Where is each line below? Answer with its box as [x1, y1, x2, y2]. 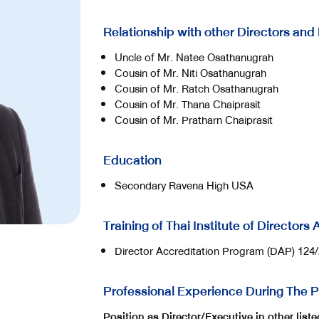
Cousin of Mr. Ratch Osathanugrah [115, 80, 278, 98]
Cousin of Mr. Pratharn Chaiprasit [115, 111, 273, 130]
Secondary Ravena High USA [115, 177, 253, 195]
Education [103, 149, 162, 172]
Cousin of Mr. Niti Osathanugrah [115, 64, 266, 83]
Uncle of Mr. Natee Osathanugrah [115, 48, 273, 67]
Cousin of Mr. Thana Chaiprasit [115, 95, 261, 114]
